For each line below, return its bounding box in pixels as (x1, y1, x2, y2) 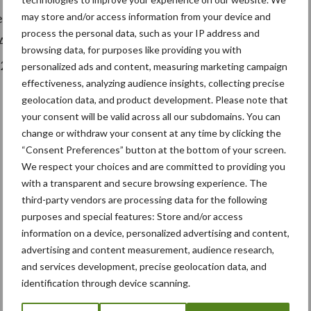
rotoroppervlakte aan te (151, 34, 283, 50)
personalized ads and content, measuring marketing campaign (22, 60, 287, 72)
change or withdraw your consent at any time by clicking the (22, 126, 281, 139)
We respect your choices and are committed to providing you (22, 160, 285, 172)
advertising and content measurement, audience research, (22, 243, 274, 255)
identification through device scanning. (22, 276, 190, 289)
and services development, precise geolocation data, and (22, 260, 267, 272)
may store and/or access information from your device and (22, 10, 271, 22)
